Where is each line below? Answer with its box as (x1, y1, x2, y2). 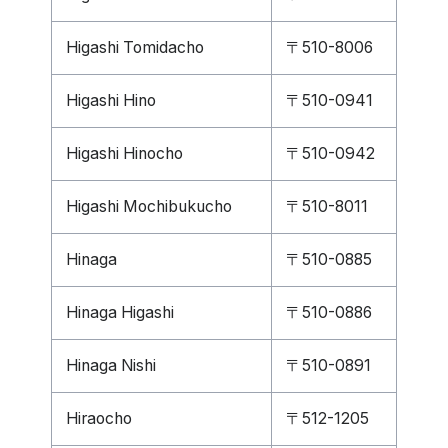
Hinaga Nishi (66, 356, 156, 375)
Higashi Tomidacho (66, 38, 204, 57)
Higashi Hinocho (66, 144, 183, 163)
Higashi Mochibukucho (66, 197, 232, 216)
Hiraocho (66, 409, 132, 428)
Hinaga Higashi (66, 303, 174, 322)
